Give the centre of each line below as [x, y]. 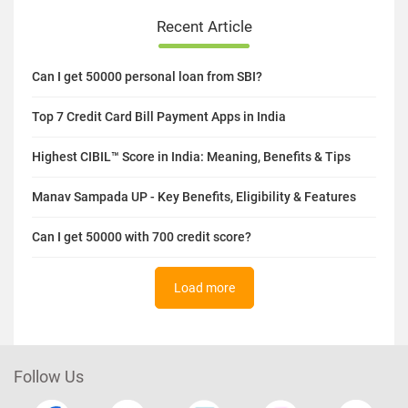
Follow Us [49, 376]
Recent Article [204, 26]
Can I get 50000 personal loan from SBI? [147, 76]
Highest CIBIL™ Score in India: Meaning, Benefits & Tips [191, 156]
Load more [204, 287]
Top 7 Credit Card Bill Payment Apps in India [159, 116]
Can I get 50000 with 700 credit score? [142, 236]
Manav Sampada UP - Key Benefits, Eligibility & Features [194, 196]
